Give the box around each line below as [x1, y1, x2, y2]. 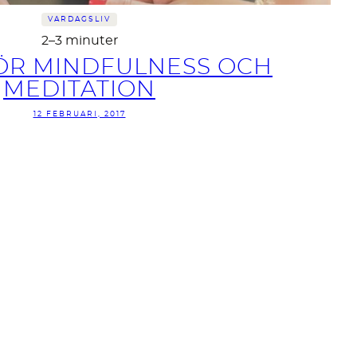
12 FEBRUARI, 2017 [33, 111, 126, 119]
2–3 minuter [41, 34, 118, 48]
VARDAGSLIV [48, 16, 111, 24]
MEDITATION [3, 79, 155, 102]
